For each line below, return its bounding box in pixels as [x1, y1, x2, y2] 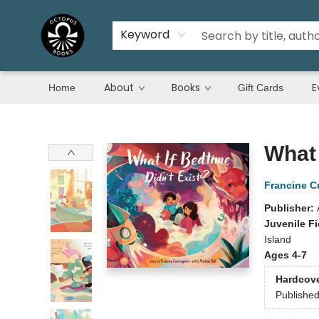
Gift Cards [238, 82, 283, 93]
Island [263, 234, 291, 245]
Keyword [120, 26, 169, 43]
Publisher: [263, 202, 317, 214]
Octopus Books [11, 112, 79, 123]
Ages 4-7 [263, 249, 307, 261]
